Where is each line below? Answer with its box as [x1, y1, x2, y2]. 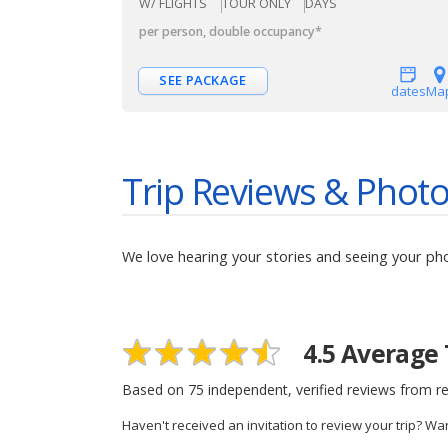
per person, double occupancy [139, 22, 315, 40]
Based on [122, 379, 188, 399]
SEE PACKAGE [159, 71, 247, 90]
